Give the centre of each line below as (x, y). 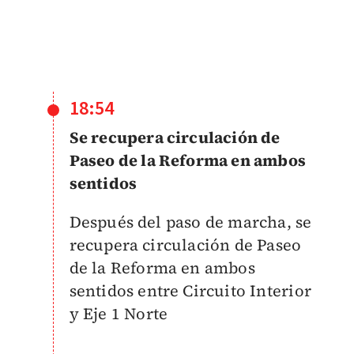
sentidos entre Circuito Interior (190, 290)
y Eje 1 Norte (119, 313)
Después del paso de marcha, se (190, 222)
